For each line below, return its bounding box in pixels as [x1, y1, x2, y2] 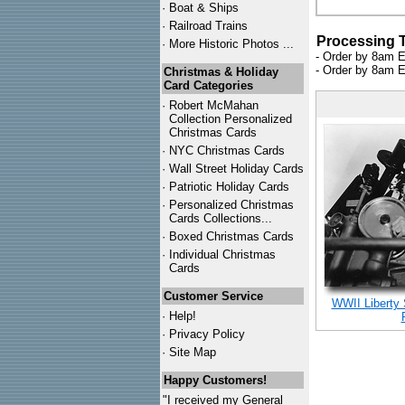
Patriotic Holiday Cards [169, 180, 289, 193]
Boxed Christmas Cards [169, 230, 294, 243]
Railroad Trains [169, 19, 248, 33]
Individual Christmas [169, 248, 276, 261]
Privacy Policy [169, 327, 245, 341]
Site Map [169, 345, 216, 359]
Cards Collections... [169, 212, 272, 225]
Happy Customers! [164, 373, 267, 387]
